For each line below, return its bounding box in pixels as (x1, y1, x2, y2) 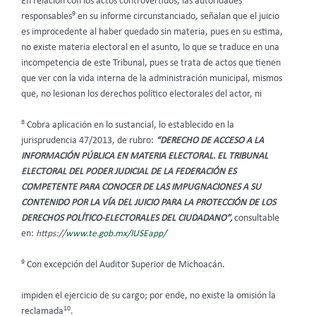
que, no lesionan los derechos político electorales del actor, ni (21, 90, 262, 99)
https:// (36, 229, 66, 239)
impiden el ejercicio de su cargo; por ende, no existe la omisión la (21, 291, 276, 300)
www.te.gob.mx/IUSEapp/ (66, 229, 166, 239)
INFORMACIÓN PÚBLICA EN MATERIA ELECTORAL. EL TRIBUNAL (21, 152, 268, 162)
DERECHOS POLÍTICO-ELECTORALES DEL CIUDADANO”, (21, 214, 234, 224)
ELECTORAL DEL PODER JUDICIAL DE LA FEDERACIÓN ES (21, 167, 236, 177)
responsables (21, 12, 72, 22)
